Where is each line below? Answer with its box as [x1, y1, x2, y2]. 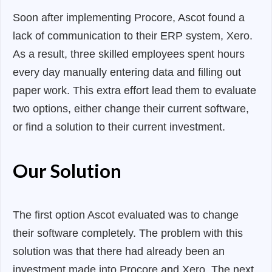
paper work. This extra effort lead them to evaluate [13, 84, 256, 97]
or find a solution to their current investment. [13, 121, 225, 134]
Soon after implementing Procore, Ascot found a [13, 12, 245, 24]
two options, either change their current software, [13, 103, 249, 115]
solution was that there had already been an [13, 245, 225, 258]
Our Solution [13, 159, 121, 183]
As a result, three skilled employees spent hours [13, 48, 245, 61]
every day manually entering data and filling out [13, 66, 241, 79]
